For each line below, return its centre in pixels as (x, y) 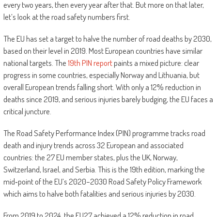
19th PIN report (90, 63)
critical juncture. (27, 111)
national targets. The (35, 63)
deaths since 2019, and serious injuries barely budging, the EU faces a (108, 99)
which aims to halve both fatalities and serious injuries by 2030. (99, 194)
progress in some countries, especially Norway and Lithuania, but (101, 75)
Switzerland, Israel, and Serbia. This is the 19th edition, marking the (104, 170)
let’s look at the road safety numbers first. (67, 17)
